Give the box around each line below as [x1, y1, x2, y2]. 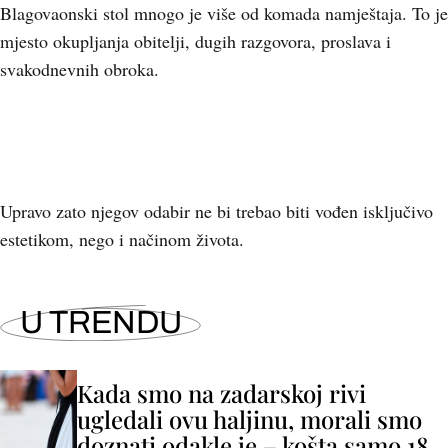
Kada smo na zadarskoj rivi [77, 377, 366, 409]
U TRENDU [20, 305, 182, 340]
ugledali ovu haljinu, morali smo [77, 403, 422, 435]
